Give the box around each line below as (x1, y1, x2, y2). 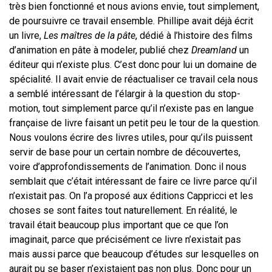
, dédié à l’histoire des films (135, 30, 253, 42)
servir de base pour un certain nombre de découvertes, (9, 146, 240, 158)
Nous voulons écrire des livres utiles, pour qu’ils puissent (9, 132, 253, 144)
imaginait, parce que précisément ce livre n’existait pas (9, 234, 241, 246)
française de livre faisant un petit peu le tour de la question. (9, 117, 260, 129)
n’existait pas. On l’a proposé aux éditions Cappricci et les (9, 190, 253, 202)
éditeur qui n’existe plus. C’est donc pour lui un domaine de (9, 59, 257, 71)
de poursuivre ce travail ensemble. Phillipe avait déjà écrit (9, 15, 253, 27)
